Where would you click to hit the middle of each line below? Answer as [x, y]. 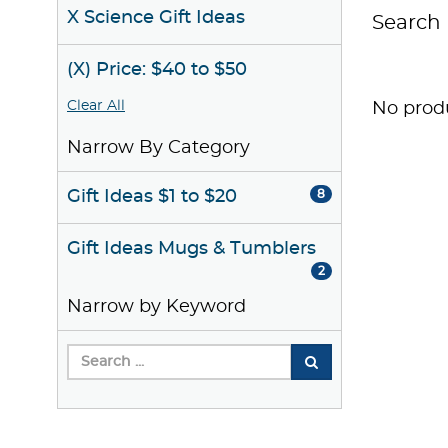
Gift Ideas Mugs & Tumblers [191, 249]
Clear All [96, 106]
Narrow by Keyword [156, 307]
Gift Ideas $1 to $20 [152, 197]
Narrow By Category [158, 148]
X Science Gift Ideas [156, 18]
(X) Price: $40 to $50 [157, 70]
